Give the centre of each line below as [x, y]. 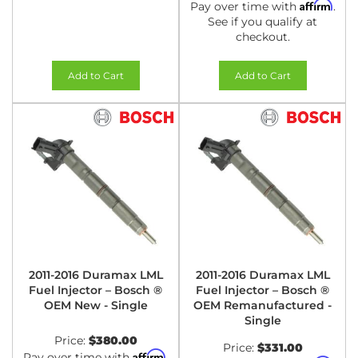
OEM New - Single [95, 305]
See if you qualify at [263, 22]
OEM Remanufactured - [263, 305]
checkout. [263, 37]
